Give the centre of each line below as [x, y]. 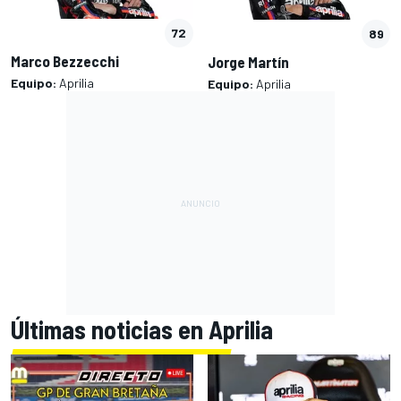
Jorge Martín [248, 61]
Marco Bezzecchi [65, 61]
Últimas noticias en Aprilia [142, 329]
